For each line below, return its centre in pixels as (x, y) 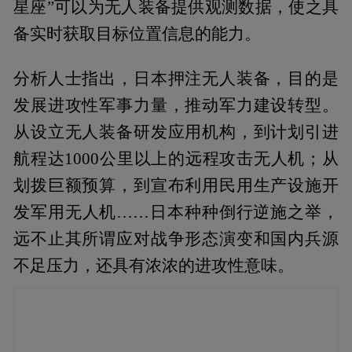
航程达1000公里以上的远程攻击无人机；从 (176, 158)
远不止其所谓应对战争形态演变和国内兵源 (176, 238)
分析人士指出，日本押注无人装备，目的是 (176, 78)
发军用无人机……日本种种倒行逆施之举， (176, 212)
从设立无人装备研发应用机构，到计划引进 (176, 132)
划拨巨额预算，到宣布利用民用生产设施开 (176, 185)
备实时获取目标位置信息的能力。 (137, 33)
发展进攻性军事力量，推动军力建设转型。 (176, 105)
